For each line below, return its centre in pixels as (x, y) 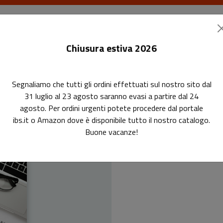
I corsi (139, 46)
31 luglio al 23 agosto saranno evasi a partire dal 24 (111, 96)
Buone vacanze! (111, 132)
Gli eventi (182, 46)
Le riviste (96, 46)
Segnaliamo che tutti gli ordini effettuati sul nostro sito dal (111, 84)
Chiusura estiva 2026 (111, 48)
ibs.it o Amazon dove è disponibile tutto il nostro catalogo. (111, 120)
